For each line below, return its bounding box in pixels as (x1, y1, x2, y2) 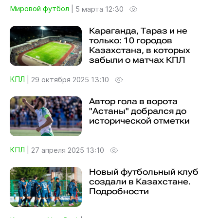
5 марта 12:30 (75, 4, 124, 14)
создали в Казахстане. (89, 176, 191, 186)
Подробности (89, 186, 149, 196)
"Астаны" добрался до (89, 106, 186, 116)
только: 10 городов (89, 35, 172, 45)
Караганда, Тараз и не (89, 25, 187, 36)
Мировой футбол (9, 4, 71, 13)
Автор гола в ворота (89, 96, 178, 106)
